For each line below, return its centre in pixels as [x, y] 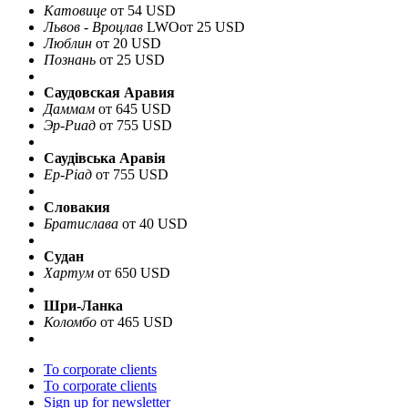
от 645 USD [135, 108]
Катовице [75, 10]
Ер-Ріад [68, 174]
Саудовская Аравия [109, 92]
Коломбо [70, 321]
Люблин [68, 43]
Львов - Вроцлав [93, 26]
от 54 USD [143, 10]
